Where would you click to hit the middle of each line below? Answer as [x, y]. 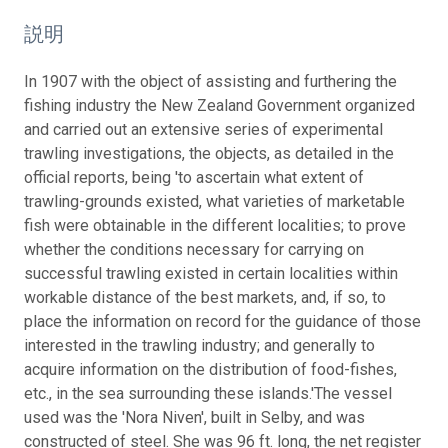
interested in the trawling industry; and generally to [199, 345]
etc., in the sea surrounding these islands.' [169, 393]
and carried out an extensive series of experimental [203, 129]
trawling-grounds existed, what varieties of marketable [214, 201]
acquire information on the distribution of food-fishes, [210, 369]
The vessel [353, 393]
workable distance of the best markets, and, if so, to [205, 297]
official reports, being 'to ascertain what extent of [194, 177]
